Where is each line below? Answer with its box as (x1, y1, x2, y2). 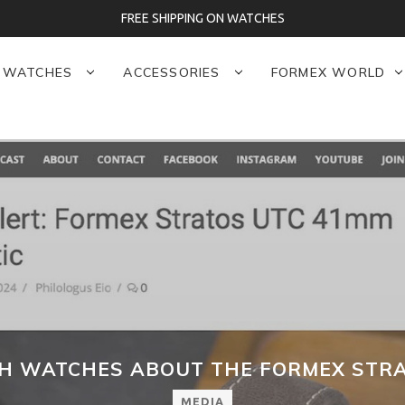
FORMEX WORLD (270, 63, 386, 80)
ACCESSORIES (123, 63, 225, 80)
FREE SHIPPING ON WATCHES (120, 11, 285, 25)
